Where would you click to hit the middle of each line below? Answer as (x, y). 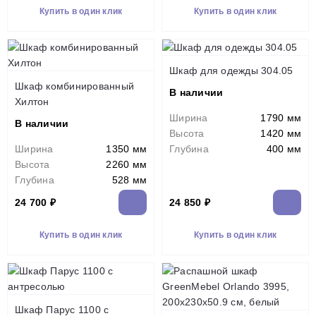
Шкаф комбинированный (74, 86)
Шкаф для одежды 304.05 (231, 71)
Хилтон (32, 102)
